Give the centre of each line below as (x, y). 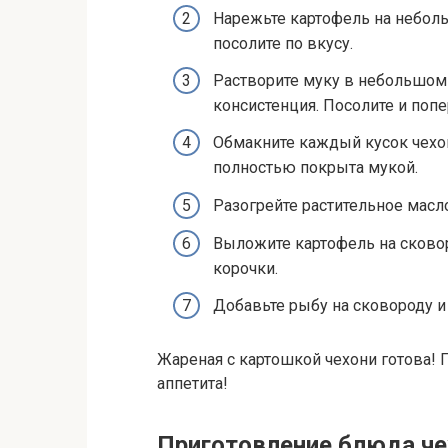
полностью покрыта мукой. (315, 168)
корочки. (245, 268)
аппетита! (192, 383)
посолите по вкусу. (283, 44)
